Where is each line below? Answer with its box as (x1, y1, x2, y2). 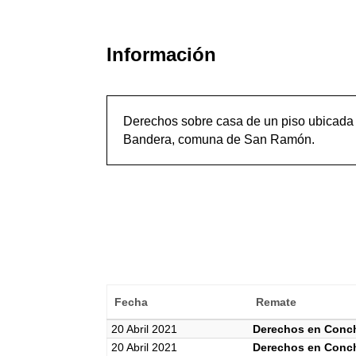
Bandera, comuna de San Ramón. (123, 133, 315, 147)
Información (106, 43, 217, 65)
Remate (255, 296, 296, 309)
